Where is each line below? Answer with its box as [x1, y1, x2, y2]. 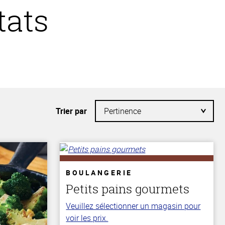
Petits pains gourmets [66, 180, 190, 197]
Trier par [56, 105, 87, 117]
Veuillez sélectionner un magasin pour [66, 200, 201, 211]
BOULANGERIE [66, 167, 133, 177]
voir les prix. [66, 212, 108, 223]
